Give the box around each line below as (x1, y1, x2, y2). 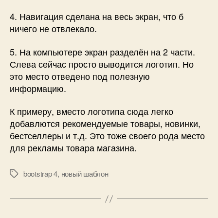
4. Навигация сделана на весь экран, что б (10, 10, 183, 23)
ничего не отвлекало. (10, 22, 97, 35)
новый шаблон (61, 168, 109, 179)
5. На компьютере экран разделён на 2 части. (10, 45, 195, 58)
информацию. (10, 81, 66, 94)
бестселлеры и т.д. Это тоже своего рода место (10, 129, 205, 142)
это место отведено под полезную (10, 69, 150, 82)
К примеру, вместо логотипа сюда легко (10, 105, 173, 118)
